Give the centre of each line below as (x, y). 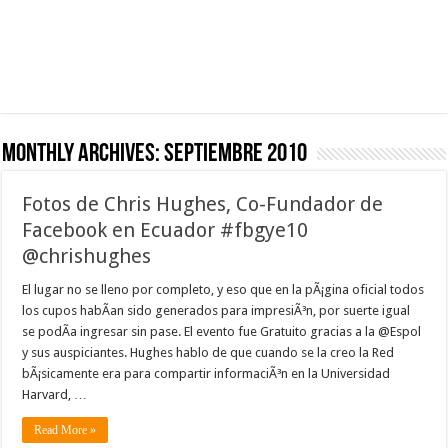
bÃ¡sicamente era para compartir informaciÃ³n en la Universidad (206, 373)
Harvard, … (55, 394)
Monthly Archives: (83, 154)
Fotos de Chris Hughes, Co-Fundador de (203, 203)
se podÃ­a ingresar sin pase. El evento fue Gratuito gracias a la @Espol (222, 331)
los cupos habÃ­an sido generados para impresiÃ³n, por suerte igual (216, 310)
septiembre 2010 (236, 154)
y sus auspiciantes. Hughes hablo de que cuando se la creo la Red (208, 352)
